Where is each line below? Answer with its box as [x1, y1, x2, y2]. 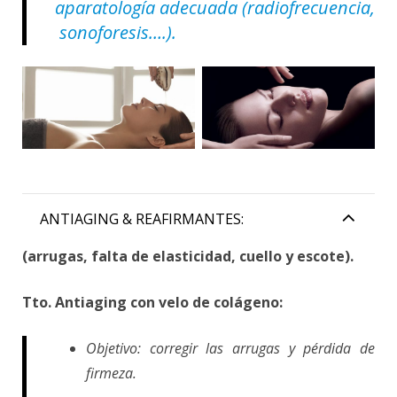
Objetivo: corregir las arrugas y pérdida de [86, 338, 375, 358]
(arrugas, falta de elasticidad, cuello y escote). [22, 245, 354, 266]
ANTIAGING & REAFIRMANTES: [40, 208, 244, 229]
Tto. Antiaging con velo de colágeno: [22, 292, 283, 312]
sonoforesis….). [55, 20, 176, 45]
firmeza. [86, 362, 136, 383]
